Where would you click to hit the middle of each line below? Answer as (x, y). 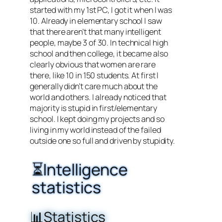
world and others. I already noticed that (98, 97)
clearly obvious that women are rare (93, 64)
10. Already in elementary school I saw (96, 21)
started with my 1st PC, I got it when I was (101, 10)
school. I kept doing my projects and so (97, 119)
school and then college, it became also (99, 54)
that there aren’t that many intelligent (95, 32)
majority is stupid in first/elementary (93, 108)
